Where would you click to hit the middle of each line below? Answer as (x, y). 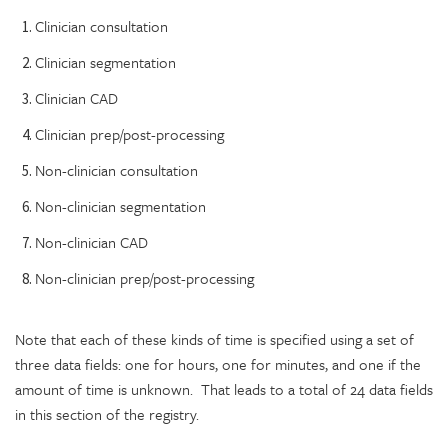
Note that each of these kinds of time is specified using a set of (214, 338)
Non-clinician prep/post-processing (144, 277)
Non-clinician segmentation (120, 205)
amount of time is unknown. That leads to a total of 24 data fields (224, 388)
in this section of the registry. (107, 413)
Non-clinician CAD (91, 241)
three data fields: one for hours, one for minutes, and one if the (218, 363)
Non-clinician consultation (116, 169)
